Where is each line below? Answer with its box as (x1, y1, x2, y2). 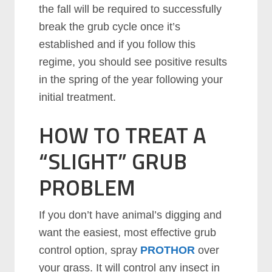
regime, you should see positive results (39, 56, 228, 68)
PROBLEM (39, 171, 136, 204)
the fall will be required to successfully (39, 3, 222, 15)
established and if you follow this (39, 38, 196, 50)
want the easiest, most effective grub (39, 226, 217, 239)
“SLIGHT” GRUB (39, 144, 188, 178)
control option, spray (39, 244, 141, 256)
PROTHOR (140, 244, 195, 256)
